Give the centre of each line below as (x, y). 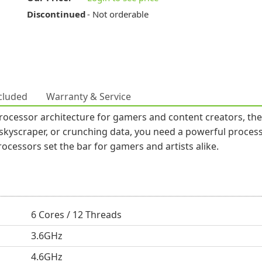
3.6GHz (46, 236)
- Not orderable (118, 14)
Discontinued (56, 14)
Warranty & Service (89, 96)
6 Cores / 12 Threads (76, 215)
